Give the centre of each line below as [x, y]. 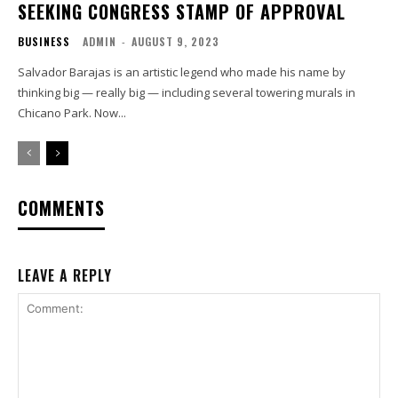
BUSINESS [44, 42]
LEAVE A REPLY [65, 276]
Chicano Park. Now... [72, 113]
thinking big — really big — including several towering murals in [187, 93]
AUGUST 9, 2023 [175, 42]
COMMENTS [61, 208]
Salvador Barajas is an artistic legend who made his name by [182, 72]
